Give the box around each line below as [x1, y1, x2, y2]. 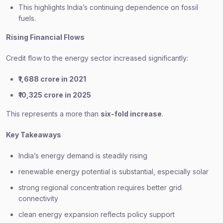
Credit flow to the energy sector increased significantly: [6, 54, 188, 62]
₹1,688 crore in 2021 [18, 75, 86, 83]
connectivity [18, 194, 58, 203]
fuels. [18, 14, 36, 22]
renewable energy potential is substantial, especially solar [18, 167, 209, 176]
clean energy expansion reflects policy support [18, 210, 175, 219]
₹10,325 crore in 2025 [18, 91, 91, 99]
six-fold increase [101, 110, 162, 118]
